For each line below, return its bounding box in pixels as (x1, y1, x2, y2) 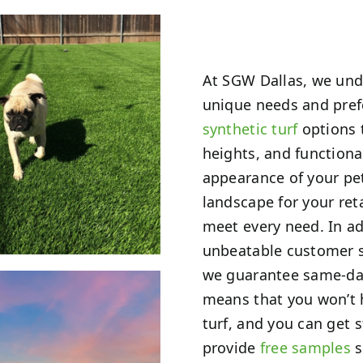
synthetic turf (202, 118, 298, 139)
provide (202, 337, 260, 357)
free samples (259, 337, 352, 357)
